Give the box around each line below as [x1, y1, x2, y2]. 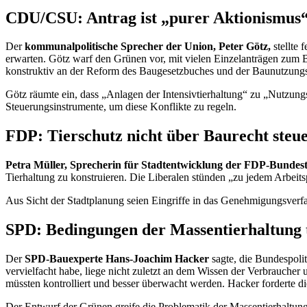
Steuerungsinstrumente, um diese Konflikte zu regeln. [5, 101, 236, 113]
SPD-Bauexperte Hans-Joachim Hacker [25, 253, 209, 265]
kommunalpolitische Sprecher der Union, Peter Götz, [25, 40, 271, 53]
